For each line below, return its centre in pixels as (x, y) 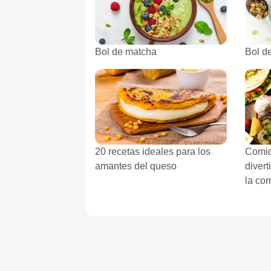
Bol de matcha (126, 51)
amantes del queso (136, 166)
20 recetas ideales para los (153, 151)
